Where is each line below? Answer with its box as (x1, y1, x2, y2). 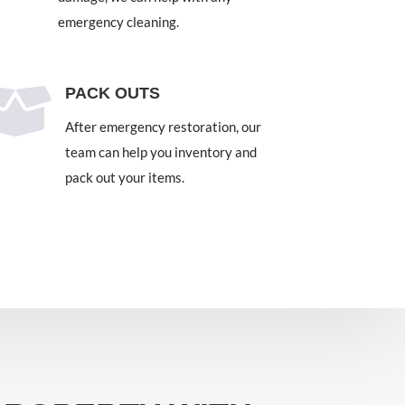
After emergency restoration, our (65, 118, 262, 136)
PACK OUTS (65, 84, 161, 103)
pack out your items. (65, 169, 185, 186)
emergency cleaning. (58, 13, 180, 30)
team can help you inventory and (65, 144, 258, 161)
